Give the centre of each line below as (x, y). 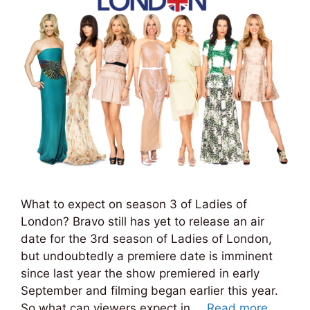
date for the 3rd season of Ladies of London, (146, 239)
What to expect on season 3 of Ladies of (134, 204)
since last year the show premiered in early (140, 274)
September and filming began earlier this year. (149, 291)
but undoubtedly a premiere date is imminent (147, 256)
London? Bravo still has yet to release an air (143, 222)
